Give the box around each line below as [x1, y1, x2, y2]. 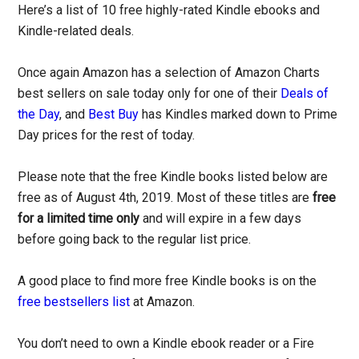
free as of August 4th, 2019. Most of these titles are [18, 190, 313, 205]
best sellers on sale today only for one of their [18, 86, 281, 101]
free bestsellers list [18, 294, 131, 309]
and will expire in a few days [139, 211, 302, 226]
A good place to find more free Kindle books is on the [18, 273, 317, 288]
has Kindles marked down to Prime [139, 107, 338, 122]
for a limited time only [18, 211, 140, 226]
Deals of [280, 86, 329, 101]
